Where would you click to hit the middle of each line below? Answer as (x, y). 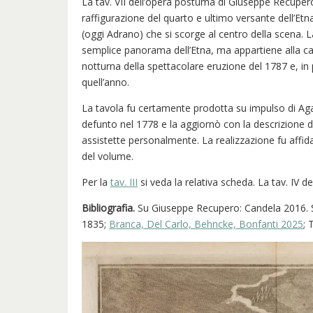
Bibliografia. (108, 208)
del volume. (108, 156)
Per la (96, 182)
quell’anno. (105, 82)
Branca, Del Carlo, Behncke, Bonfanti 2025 (206, 224)
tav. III (124, 182)
